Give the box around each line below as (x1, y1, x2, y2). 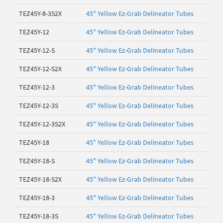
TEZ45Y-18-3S (19, 212, 58, 221)
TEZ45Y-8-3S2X (19, 9, 62, 18)
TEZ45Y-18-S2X (19, 175, 62, 184)
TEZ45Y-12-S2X (19, 64, 62, 73)
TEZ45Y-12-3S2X (19, 119, 65, 128)
